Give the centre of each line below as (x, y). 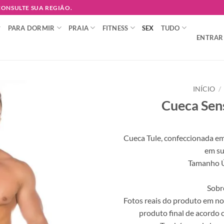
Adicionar (81, 114)
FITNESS (115, 28)
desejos (81, 132)
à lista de (81, 123)
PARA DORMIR (31, 28)
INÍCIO (204, 89)
